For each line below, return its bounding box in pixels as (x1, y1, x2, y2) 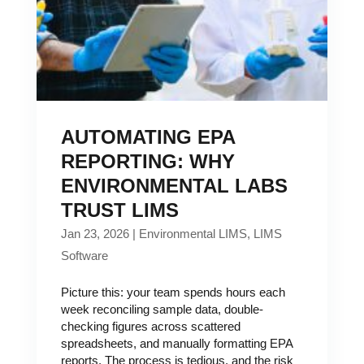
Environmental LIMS (138, 227, 247, 240)
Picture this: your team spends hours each (60, 285, 285, 299)
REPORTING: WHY (60, 150, 235, 172)
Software (60, 249, 108, 262)
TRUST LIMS (60, 199, 179, 221)
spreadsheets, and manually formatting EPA (60, 336, 292, 350)
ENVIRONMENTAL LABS (60, 175, 288, 197)
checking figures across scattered (60, 319, 240, 333)
